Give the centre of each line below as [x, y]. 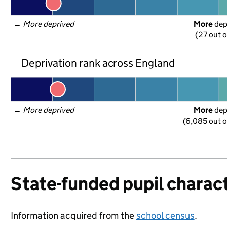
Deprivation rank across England [98, 63]
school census [165, 216]
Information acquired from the [73, 216]
